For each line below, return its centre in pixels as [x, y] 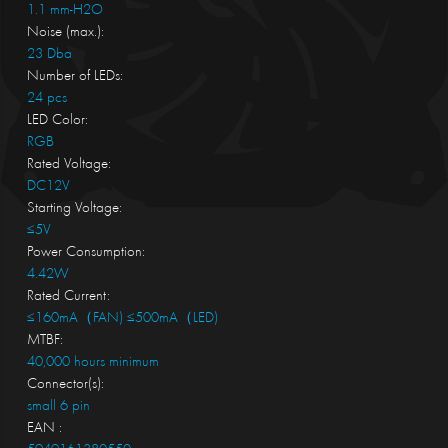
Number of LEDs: [74, 77]
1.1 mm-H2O [64, 11]
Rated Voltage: [68, 165]
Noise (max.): [65, 33]
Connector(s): [65, 385]
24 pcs [46, 99]
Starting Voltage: [74, 209]
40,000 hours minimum [92, 363]
